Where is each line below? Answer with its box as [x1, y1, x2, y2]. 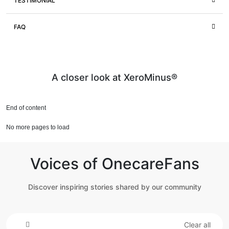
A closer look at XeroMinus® [52, 72, 177, 83]
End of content [6, 104, 46, 112]
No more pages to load [6, 124, 70, 131]
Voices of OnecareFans [30, 154, 199, 173]
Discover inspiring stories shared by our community [28, 182, 201, 192]
